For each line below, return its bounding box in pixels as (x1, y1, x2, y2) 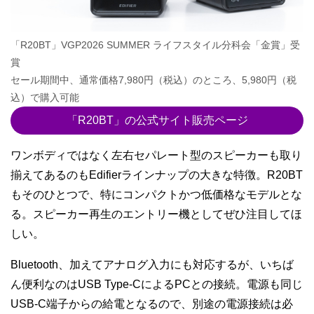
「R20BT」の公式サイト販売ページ (66, 114, 248, 126)
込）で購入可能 (11, 91, 79, 103)
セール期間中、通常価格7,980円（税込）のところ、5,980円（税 (11, 74, 296, 86)
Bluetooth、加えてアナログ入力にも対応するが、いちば (11, 258, 294, 271)
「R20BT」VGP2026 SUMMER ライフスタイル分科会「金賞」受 (11, 39, 300, 50)
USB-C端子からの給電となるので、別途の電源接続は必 (11, 297, 293, 310)
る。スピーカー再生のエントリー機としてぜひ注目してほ (11, 207, 302, 220)
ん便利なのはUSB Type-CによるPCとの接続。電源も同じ (11, 278, 303, 290)
